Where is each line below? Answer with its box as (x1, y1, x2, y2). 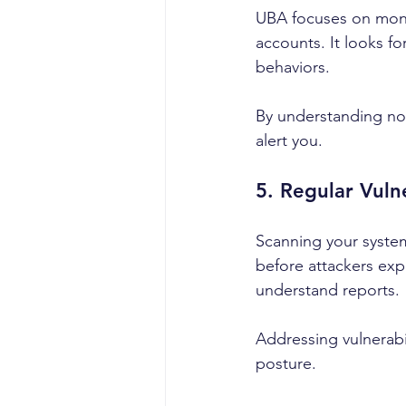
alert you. (256, 130, 323, 150)
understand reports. (256, 279, 400, 300)
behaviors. (256, 56, 330, 77)
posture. (256, 353, 316, 373)
